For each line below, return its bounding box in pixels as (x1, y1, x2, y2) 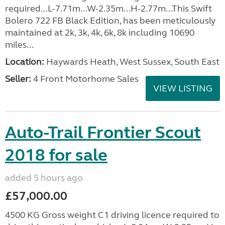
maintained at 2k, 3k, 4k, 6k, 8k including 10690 (5, 27, 194, 38)
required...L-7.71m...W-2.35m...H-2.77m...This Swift (5, 3, 212, 14)
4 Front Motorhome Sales (31, 73, 139, 84)
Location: (5, 56, 44, 67)
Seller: (5, 73, 31, 84)
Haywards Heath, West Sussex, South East (44, 56, 219, 67)
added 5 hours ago (5, 172, 83, 183)
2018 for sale (5, 145, 107, 166)
